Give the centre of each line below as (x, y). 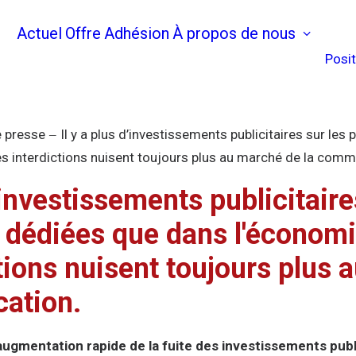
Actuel (39, 33)
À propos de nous (234, 33)
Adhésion (137, 33)
